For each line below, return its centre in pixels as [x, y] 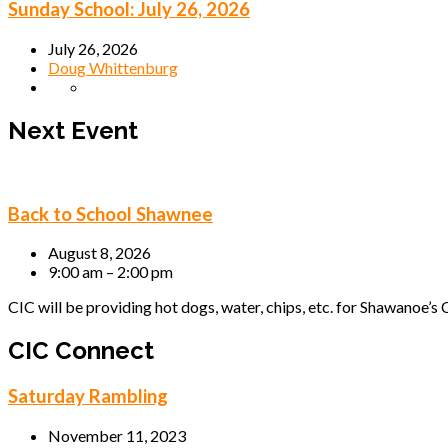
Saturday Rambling [88, 396]
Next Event [73, 130]
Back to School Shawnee [110, 213]
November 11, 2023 [117, 435]
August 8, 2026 [99, 253]
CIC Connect [81, 351]
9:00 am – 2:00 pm [110, 272]
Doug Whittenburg [113, 67]
